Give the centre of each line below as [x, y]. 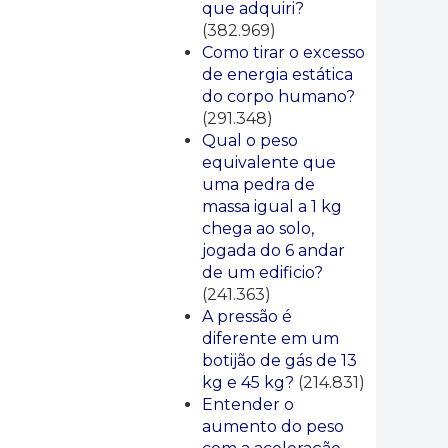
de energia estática [277, 74]
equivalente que [269, 162]
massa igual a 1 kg [272, 206]
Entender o [248, 404]
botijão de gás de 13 [279, 360]
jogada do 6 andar [273, 250]
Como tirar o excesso [283, 52]
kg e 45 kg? [248, 382]
